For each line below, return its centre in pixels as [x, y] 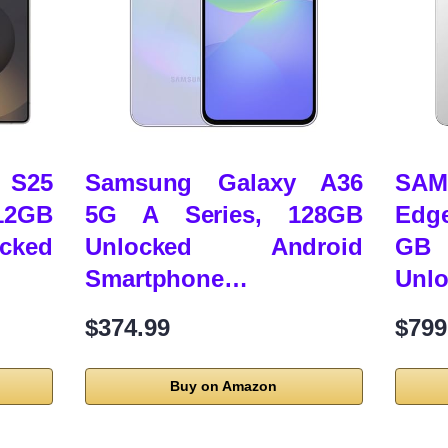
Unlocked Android [224, 247]
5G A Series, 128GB [224, 215]
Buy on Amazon [224, 386]
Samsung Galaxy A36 [224, 183]
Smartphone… [166, 279]
